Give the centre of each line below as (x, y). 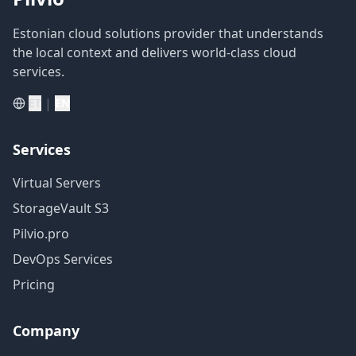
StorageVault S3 (61, 208)
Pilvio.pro (41, 234)
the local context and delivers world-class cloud (155, 52)
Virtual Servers (57, 183)
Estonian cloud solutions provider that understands (168, 33)
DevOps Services (63, 259)
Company (46, 331)
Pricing (34, 284)
